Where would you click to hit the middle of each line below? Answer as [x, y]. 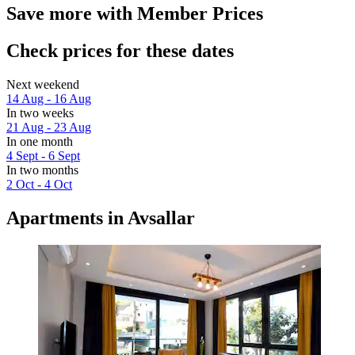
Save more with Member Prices [135, 13]
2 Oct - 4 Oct [39, 184]
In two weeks [40, 113]
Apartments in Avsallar [101, 218]
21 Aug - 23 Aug [49, 127]
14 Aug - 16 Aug [49, 98]
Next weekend [43, 84]
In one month [40, 141]
